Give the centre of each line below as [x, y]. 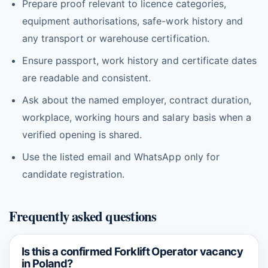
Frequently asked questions [83, 216]
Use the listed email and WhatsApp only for [121, 157]
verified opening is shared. [82, 135]
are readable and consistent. [87, 78]
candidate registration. [74, 174]
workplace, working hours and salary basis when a [137, 117]
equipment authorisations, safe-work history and [133, 21]
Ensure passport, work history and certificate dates [139, 60]
